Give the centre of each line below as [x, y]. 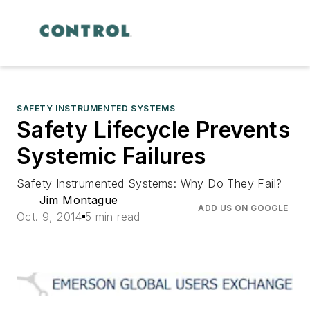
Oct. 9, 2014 [49, 216]
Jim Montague [79, 200]
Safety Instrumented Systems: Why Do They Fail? [149, 183]
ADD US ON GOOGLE [243, 208]
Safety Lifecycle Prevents [153, 129]
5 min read [112, 216]
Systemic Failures [111, 156]
